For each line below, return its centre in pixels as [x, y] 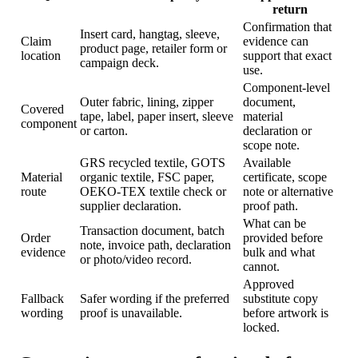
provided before [283, 238]
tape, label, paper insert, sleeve [157, 117]
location [41, 56]
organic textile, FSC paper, [147, 177]
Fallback [42, 299]
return [290, 10]
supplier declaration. [131, 206]
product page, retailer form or [153, 49]
